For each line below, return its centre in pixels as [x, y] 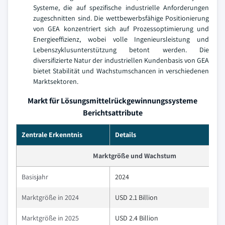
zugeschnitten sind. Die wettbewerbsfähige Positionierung [121, 18]
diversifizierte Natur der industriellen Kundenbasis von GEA [121, 60]
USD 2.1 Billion [136, 197]
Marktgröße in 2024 [50, 197]
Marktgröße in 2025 [50, 218]
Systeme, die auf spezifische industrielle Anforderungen [121, 8]
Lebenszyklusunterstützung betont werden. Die [121, 50]
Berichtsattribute [113, 113]
